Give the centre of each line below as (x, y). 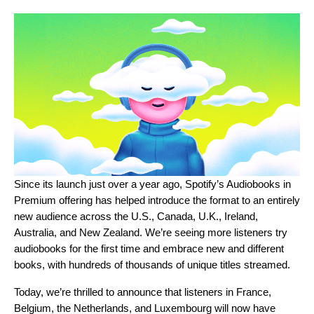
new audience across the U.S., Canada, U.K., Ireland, (136, 217)
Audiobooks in (259, 184)
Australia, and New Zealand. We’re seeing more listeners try (151, 233)
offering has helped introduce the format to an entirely (178, 200)
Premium (35, 200)
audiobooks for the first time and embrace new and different (149, 249)
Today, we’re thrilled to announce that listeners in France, (143, 292)
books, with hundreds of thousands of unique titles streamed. (152, 265)
